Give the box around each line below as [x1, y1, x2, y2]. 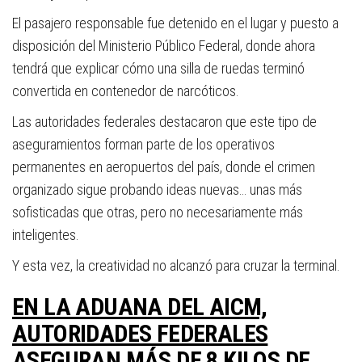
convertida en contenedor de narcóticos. [12, 82, 239, 100]
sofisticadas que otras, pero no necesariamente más [12, 204, 303, 221]
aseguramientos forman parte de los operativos [12, 136, 275, 154]
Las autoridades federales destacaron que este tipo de [12, 113, 317, 131]
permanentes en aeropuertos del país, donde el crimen [12, 158, 315, 176]
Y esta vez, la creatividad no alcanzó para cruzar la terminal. [12, 257, 340, 275]
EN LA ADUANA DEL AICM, [12, 293, 267, 322]
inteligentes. [12, 226, 79, 244]
